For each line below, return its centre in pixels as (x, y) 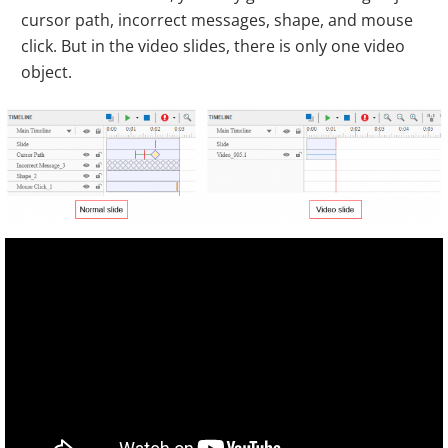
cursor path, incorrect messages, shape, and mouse (217, 19)
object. (46, 71)
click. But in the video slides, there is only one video (213, 45)
